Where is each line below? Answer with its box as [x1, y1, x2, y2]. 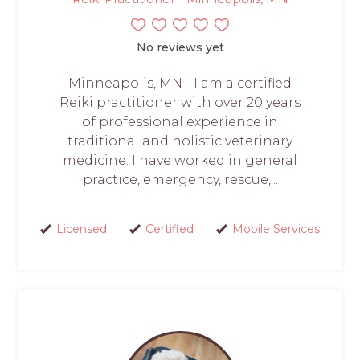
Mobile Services [231, 221, 320, 236]
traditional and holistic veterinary [67, 133, 292, 149]
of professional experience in [82, 113, 278, 129]
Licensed [55, 221, 107, 236]
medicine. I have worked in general [63, 152, 297, 168]
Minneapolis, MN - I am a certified [68, 75, 292, 91]
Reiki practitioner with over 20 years [59, 94, 301, 110]
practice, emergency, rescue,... [82, 171, 278, 187]
